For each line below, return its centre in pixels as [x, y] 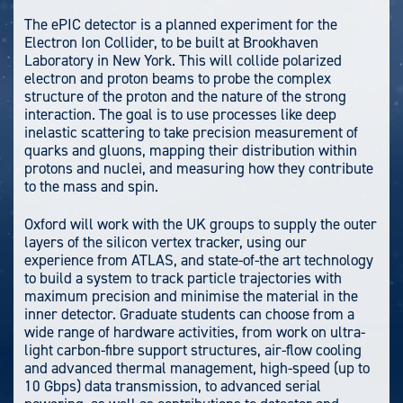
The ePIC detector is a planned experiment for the [181, 25]
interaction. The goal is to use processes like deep [180, 115]
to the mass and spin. [91, 187]
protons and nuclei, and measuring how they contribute [199, 169]
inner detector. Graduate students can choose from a [189, 313]
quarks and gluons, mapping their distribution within [191, 151]
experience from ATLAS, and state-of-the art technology [199, 260]
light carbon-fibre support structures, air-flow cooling [193, 349]
